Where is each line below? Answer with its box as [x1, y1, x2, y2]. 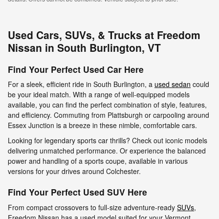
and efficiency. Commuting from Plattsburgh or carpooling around [8, 110, 209, 120]
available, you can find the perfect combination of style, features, [8, 100, 207, 110]
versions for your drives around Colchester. [8, 166, 141, 176]
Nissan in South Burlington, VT [8, 40, 161, 55]
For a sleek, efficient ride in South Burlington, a [8, 79, 154, 89]
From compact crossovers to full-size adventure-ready [8, 202, 177, 212]
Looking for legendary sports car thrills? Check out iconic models [8, 135, 207, 146]
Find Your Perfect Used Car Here [8, 63, 144, 75]
